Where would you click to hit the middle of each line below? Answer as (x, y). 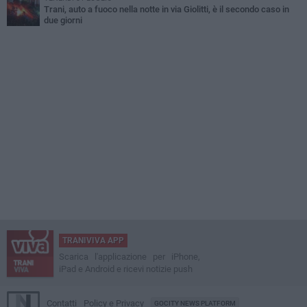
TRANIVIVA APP (93, 241)
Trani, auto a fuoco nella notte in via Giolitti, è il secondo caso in (167, 10)
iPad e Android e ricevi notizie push (126, 269)
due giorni (63, 21)
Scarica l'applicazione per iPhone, (130, 257)
